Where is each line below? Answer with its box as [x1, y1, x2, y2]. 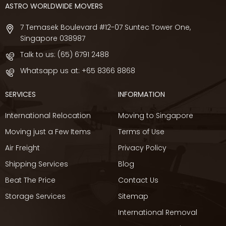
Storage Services [5, 191, 66, 201]
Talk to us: [20, 49, 58, 60]
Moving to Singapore [118, 110, 193, 121]
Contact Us [118, 175, 158, 185]
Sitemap [118, 191, 148, 201]
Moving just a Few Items [5, 126, 91, 137]
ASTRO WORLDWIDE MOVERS [5, 1, 103, 12]
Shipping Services [5, 158, 68, 169]
